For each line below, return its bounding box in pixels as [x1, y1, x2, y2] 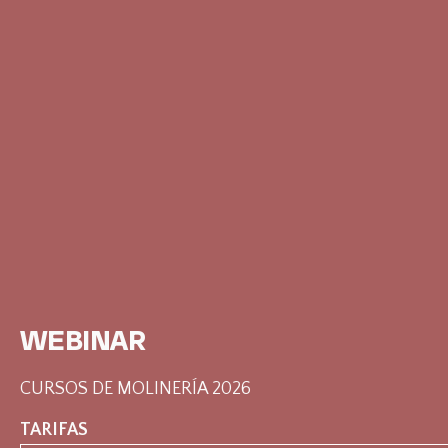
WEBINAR [20, 322, 146, 359]
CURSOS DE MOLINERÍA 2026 [20, 379, 251, 399]
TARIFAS [20, 420, 88, 441]
